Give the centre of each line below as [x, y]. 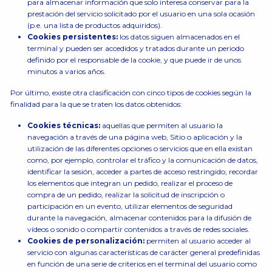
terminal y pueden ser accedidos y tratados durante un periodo [135, 48]
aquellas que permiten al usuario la [162, 125]
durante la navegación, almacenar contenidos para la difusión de [139, 218]
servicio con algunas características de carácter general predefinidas [143, 252]
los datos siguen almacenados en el [179, 37]
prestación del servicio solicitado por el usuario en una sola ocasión [141, 14]
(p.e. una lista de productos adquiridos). [94, 25]
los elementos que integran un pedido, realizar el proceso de [130, 183]
